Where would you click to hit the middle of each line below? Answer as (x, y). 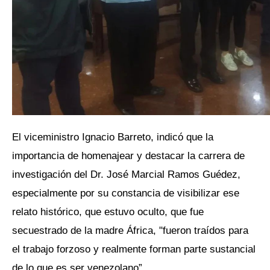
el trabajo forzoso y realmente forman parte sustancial (134, 249)
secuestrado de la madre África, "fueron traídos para (130, 231)
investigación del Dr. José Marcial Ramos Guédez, (126, 174)
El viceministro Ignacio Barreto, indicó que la (113, 137)
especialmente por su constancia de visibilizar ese (126, 193)
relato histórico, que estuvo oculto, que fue (108, 212)
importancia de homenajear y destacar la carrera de (128, 156)
